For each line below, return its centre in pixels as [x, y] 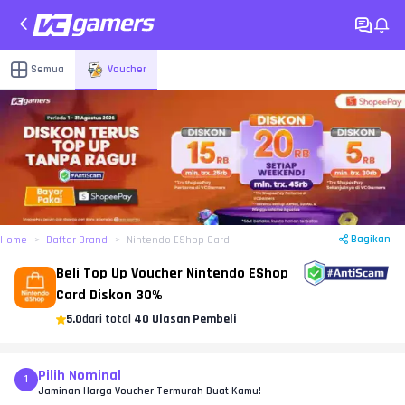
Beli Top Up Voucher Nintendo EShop [172, 274]
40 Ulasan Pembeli [185, 320]
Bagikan [371, 240]
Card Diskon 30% [109, 296]
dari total [108, 320]
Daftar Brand [77, 240]
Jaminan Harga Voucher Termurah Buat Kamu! [150, 391]
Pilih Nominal [80, 376]
